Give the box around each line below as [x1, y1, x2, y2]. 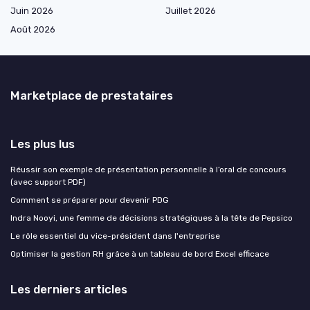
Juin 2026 [10, 5, 53, 16]
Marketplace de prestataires [10, 88, 173, 102]
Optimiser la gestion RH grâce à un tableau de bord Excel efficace [10, 248, 269, 259]
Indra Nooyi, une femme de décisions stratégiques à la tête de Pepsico [10, 212, 293, 223]
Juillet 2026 [165, 5, 216, 16]
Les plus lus [10, 136, 75, 151]
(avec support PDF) [10, 176, 86, 187]
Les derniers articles [10, 282, 127, 296]
